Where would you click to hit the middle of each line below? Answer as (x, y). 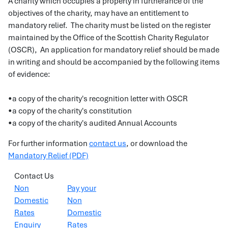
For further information (49, 144)
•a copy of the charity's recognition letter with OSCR (98, 99)
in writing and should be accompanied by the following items (114, 62)
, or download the (157, 144)
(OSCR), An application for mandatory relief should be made (114, 50)
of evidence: (29, 74)
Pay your (82, 188)
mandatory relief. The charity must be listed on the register (109, 25)
